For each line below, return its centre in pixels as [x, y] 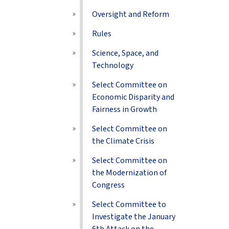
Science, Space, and [125, 53]
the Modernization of [130, 173]
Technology [113, 65]
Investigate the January [134, 217]
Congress [109, 185]
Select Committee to [129, 204]
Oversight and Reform [131, 14]
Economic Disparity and [133, 97]
